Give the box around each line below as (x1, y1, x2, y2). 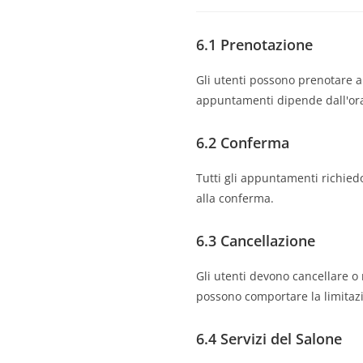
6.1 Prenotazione (196, 35, 313, 54)
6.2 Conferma (196, 133, 289, 152)
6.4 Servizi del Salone (196, 329, 342, 348)
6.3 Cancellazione (196, 231, 315, 250)
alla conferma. (196, 190, 274, 206)
